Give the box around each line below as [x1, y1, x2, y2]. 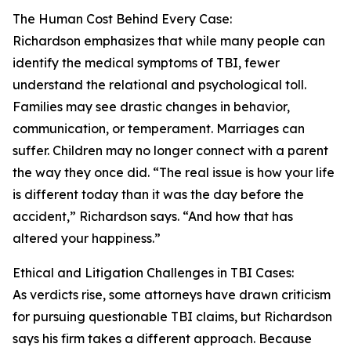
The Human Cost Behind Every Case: [13, 11, 232, 27]
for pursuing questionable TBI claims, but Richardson [13, 309, 332, 325]
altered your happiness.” [13, 230, 161, 247]
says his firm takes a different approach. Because [13, 331, 312, 347]
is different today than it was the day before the [13, 186, 304, 203]
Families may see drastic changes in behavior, [13, 99, 290, 115]
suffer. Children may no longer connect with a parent [13, 143, 328, 159]
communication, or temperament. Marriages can [13, 121, 305, 137]
